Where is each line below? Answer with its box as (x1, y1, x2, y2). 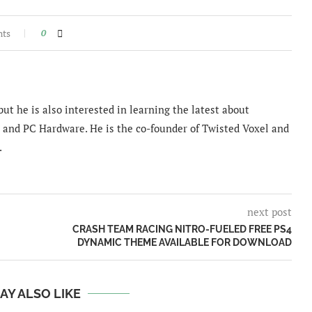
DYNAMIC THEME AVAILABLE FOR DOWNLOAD (77, 236, 292, 248)
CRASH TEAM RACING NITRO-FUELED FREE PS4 (72, 223, 292, 235)
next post (247, 204, 292, 219)
